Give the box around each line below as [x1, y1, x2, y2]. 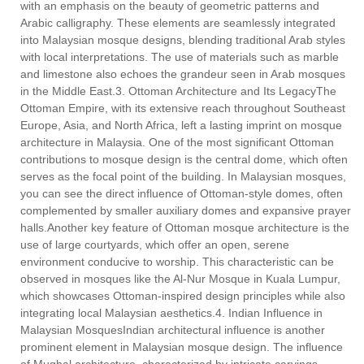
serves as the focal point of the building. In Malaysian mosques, [20, 170, 346, 184]
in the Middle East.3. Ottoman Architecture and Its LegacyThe [20, 84, 336, 98]
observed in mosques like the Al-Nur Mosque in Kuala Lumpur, [20, 272, 340, 286]
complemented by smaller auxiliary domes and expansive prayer [20, 204, 351, 218]
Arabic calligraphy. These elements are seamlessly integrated [20, 16, 336, 30]
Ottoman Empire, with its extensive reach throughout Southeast [20, 102, 345, 115]
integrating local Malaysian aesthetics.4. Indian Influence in [20, 306, 323, 320]
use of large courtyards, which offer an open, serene [20, 238, 289, 252]
